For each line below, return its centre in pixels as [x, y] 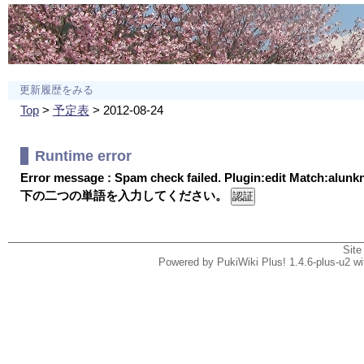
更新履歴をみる [56, 90]
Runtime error [83, 156]
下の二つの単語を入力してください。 [125, 196]
